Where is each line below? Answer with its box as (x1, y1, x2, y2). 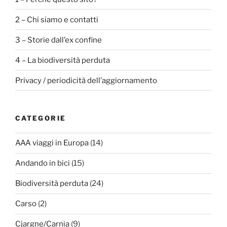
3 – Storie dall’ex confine (15, 35, 102, 45)
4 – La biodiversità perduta (15, 55, 110, 65)
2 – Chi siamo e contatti (15, 15, 98, 24)
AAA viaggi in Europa (15, 138, 89, 148)
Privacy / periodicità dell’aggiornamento (15, 75, 157, 85)
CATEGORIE (15, 114, 66, 123)
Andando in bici (15, 159, 70, 168)
